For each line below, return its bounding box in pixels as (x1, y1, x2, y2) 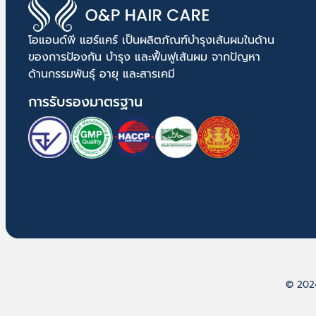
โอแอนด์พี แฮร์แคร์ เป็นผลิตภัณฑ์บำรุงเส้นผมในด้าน (28, 31, 274, 49)
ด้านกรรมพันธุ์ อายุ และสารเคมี (28, 65, 175, 83)
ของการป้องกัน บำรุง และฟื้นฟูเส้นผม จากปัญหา (28, 48, 260, 66)
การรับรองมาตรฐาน (28, 91, 142, 112)
